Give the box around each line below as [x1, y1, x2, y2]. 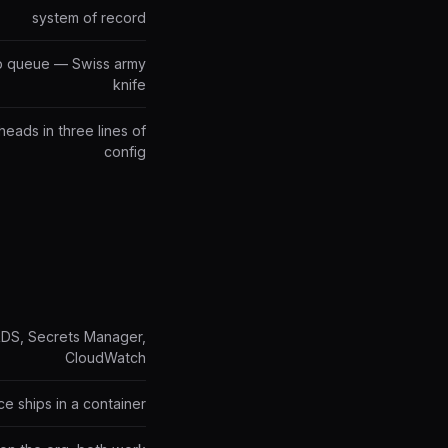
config [104, 143, 146, 160]
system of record [32, 9, 146, 26]
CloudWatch [65, 349, 146, 366]
